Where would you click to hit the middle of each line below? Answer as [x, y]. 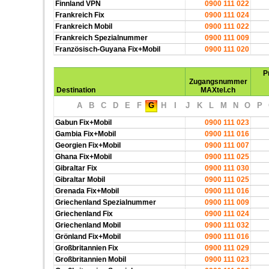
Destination [76, 90]
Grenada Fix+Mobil [87, 191]
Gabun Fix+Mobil [83, 122]
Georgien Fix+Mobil [88, 145]
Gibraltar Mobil [80, 180]
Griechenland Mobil [88, 225]
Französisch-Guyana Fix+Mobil [108, 49]
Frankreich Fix [80, 15]
